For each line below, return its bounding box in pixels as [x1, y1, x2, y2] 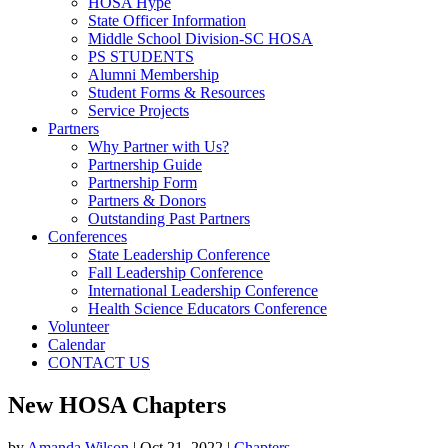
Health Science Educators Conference [88, 300, 327, 317]
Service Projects [88, 102, 189, 119]
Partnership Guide [88, 156, 202, 173]
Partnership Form [88, 174, 197, 191]
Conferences [48, 228, 127, 245]
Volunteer [48, 318, 109, 335]
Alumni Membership [88, 66, 219, 83]
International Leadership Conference [88, 282, 318, 299]
